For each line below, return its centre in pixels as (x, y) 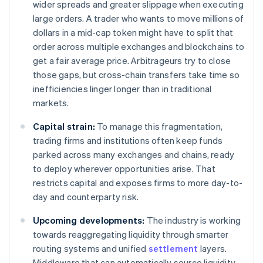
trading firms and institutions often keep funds (128, 141)
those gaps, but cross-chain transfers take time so (136, 75)
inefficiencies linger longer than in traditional (122, 89)
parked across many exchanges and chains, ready (134, 155)
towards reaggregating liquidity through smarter (131, 235)
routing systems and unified (91, 249)
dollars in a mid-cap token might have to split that (133, 33)
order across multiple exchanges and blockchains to (139, 47)
